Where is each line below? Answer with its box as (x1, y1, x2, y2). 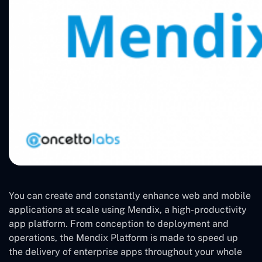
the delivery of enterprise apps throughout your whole (9, 246, 242, 257)
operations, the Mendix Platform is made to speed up (9, 232, 238, 243)
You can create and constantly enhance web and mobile (9, 189, 251, 201)
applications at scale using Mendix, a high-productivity (9, 204, 247, 215)
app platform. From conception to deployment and (9, 218, 229, 229)
